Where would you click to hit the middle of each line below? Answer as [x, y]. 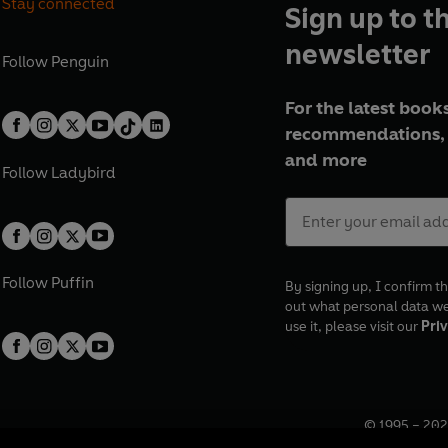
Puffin [73, 283]
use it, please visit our [352, 327]
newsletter [357, 53]
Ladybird [84, 172]
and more [325, 160]
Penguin [80, 61]
